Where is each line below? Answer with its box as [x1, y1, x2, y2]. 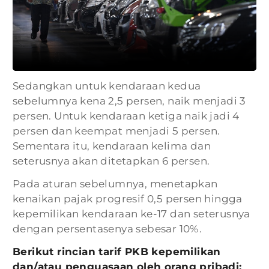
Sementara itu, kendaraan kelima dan [13, 140, 211, 153]
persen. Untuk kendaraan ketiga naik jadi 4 [13, 110, 240, 122]
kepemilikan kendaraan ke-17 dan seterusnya [13, 208, 250, 220]
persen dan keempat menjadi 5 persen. [13, 125, 220, 138]
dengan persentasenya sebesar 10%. [13, 223, 202, 235]
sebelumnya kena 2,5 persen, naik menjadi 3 [13, 95, 246, 107]
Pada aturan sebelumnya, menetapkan [13, 178, 218, 190]
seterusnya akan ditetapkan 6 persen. [13, 155, 210, 168]
